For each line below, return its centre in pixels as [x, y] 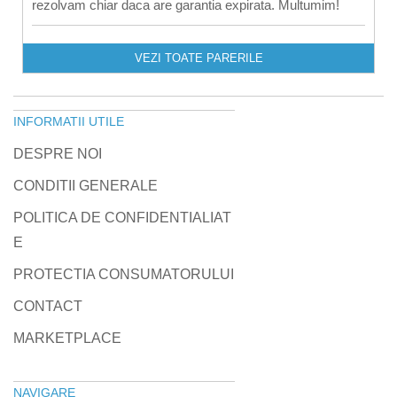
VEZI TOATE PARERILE [198, 58]
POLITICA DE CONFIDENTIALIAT [122, 217]
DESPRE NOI [58, 153]
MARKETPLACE [67, 338]
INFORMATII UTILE [69, 121]
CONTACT [48, 306]
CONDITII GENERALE [86, 185]
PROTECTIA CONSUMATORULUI [124, 274]
